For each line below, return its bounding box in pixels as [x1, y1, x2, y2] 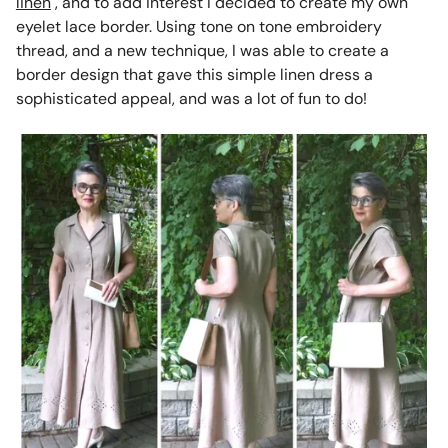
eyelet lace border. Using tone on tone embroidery [15, 15, 382, 37]
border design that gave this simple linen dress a [15, 63, 373, 85]
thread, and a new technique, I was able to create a [15, 39, 389, 61]
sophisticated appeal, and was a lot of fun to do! [15, 87, 367, 109]
